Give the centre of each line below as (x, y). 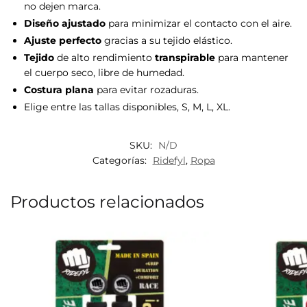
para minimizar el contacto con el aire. (200, 23)
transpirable (185, 57)
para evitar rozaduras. (146, 89)
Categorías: (121, 161)
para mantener (252, 57)
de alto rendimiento (105, 57)
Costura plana (59, 89)
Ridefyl (169, 161)
